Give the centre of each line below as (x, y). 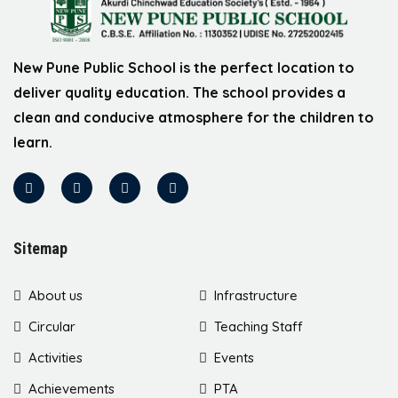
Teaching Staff (259, 327)
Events (234, 358)
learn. (33, 143)
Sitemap (40, 249)
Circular (52, 327)
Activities (56, 358)
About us (56, 296)
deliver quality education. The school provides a (179, 93)
